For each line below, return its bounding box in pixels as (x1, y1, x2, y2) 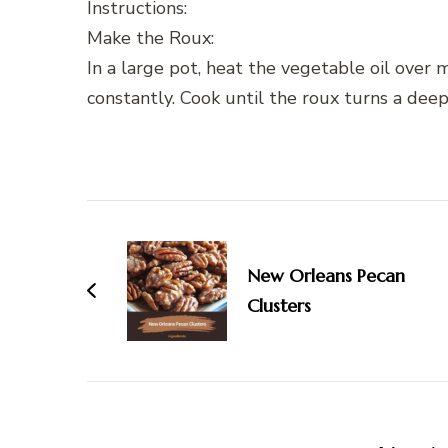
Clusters (247, 294, 311, 318)
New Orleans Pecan (247, 264, 405, 288)
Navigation (86, 236, 240, 277)
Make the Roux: (87, 26, 214, 51)
